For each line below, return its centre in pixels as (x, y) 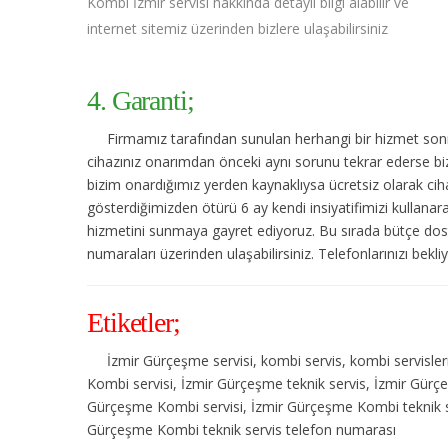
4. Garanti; (140, 100)
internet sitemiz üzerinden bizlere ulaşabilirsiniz (237, 28)
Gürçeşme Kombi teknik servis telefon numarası (241, 429)
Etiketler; (133, 322)
